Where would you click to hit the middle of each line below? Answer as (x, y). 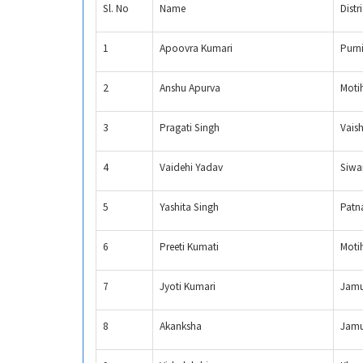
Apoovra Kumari (196, 49)
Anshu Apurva (190, 88)
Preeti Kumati (189, 247)
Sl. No (116, 9)
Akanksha (181, 327)
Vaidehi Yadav (191, 168)
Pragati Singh (190, 128)
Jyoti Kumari (188, 287)
